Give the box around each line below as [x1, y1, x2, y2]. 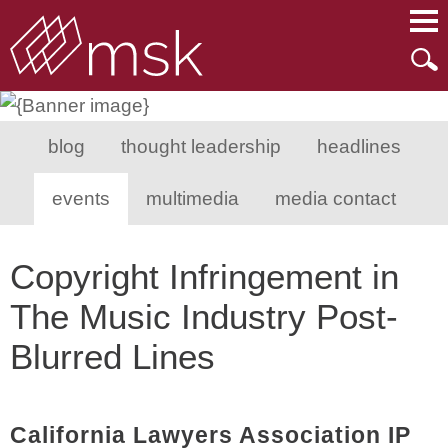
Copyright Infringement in [10, 257, 399, 296]
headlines [316, 136, 401, 157]
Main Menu [113, 14, 209, 35]
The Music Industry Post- [10, 297, 398, 336]
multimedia [146, 188, 239, 209]
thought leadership [120, 136, 281, 157]
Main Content [94, 14, 209, 35]
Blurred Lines [10, 337, 215, 376]
